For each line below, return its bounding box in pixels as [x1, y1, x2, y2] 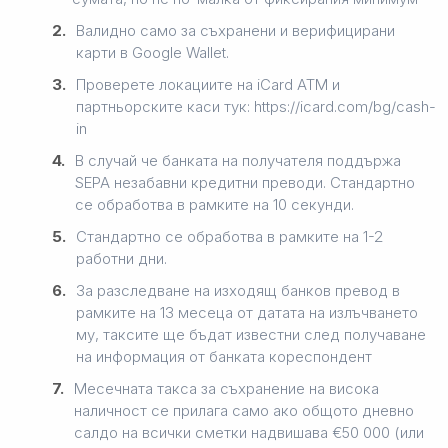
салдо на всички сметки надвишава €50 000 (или [74, 422, 424, 442]
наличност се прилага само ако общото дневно [74, 400, 414, 420]
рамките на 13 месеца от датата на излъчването [76, 302, 418, 322]
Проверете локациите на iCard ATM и [76, 74, 340, 94]
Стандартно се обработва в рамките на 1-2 [76, 226, 383, 246]
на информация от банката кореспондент [76, 346, 372, 366]
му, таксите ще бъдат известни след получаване [76, 324, 426, 344]
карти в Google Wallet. [76, 42, 229, 62]
